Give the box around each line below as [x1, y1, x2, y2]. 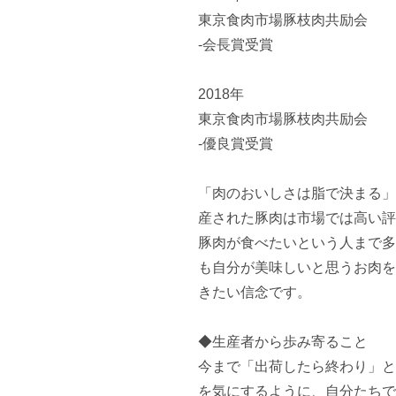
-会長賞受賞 [198, 37, 273, 52]
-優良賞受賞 [198, 136, 273, 151]
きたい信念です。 [198, 285, 311, 300]
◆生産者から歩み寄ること [198, 334, 368, 349]
